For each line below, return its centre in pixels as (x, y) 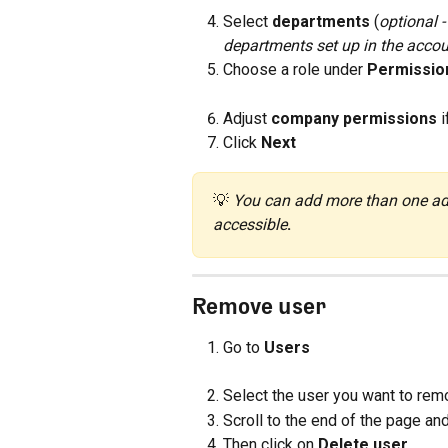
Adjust (247, 118)
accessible (250, 224)
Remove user (259, 305)
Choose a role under (295, 70)
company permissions (354, 118)
